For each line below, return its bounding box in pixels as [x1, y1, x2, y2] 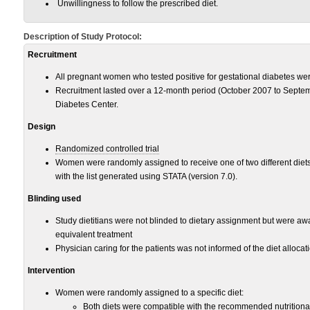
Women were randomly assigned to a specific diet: [55, 288, 244, 298]
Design [28, 122, 55, 131]
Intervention [28, 266, 75, 275]
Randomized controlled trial [55, 144, 159, 154]
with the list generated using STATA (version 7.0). [55, 172, 237, 181]
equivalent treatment [55, 230, 132, 239]
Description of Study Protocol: [24, 32, 142, 42]
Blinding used [28, 194, 81, 203]
